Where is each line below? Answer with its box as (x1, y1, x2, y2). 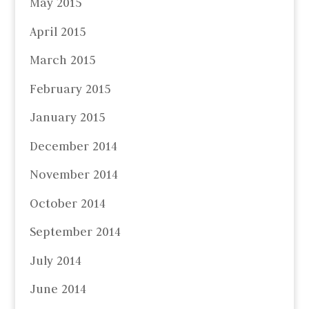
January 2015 (29, 110, 105, 126)
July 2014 (29, 252, 81, 268)
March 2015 (29, 52, 95, 68)
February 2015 (29, 81, 110, 97)
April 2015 (29, 23, 86, 39)
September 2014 (29, 224, 121, 240)
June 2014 (29, 281, 86, 297)
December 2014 (29, 138, 117, 154)
